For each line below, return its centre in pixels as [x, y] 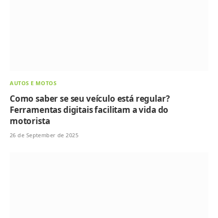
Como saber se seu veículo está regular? [90, 99]
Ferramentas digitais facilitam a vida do [89, 110]
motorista [30, 121]
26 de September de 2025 [44, 135]
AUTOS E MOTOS [33, 83]
